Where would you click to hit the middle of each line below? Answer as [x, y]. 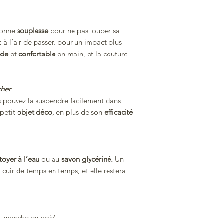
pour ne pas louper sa [84, 31]
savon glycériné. [88, 159]
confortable [38, 54]
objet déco [35, 112]
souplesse [33, 31]
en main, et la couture [92, 54]
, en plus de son [78, 112]
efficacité [118, 112]
